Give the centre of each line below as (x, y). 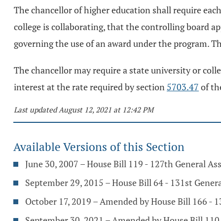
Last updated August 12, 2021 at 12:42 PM (84, 110)
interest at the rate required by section (90, 87)
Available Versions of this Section (99, 147)
